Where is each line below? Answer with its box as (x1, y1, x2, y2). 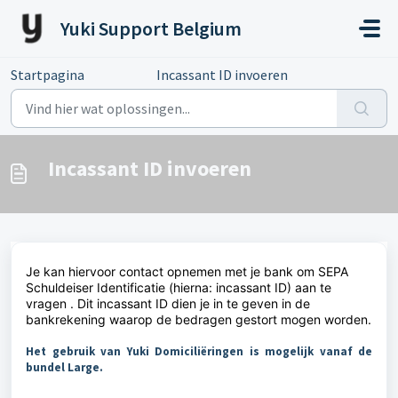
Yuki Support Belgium (60, 16, 242, 41)
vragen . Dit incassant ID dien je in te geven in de (26, 296, 310, 311)
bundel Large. (26, 360, 103, 375)
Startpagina (11, 66, 84, 84)
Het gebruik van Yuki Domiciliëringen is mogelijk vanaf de (26, 344, 372, 359)
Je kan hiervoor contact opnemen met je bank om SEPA (26, 264, 348, 279)
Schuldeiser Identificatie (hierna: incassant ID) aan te (26, 280, 331, 295)
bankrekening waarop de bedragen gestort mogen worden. (26, 312, 371, 327)
